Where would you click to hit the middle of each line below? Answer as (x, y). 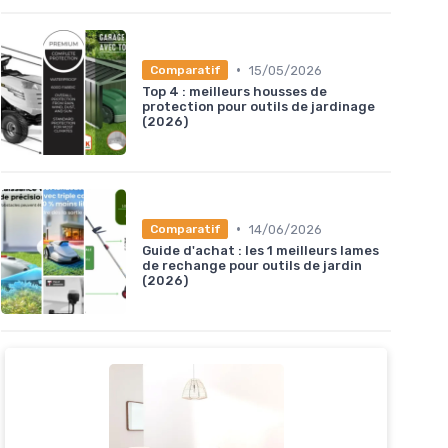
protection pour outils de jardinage (258, 107)
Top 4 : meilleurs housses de (234, 92)
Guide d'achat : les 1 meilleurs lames (260, 251)
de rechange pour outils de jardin (252, 266)
